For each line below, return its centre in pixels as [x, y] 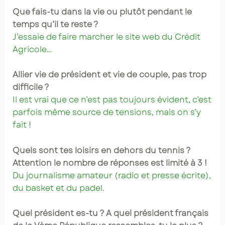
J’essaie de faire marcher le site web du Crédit [106, 37]
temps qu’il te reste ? [55, 24]
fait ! [22, 125]
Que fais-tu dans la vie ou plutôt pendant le [102, 12]
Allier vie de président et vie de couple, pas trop [109, 75]
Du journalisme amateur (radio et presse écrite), [111, 175]
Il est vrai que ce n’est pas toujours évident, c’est [112, 100]
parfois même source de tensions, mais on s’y [106, 113]
